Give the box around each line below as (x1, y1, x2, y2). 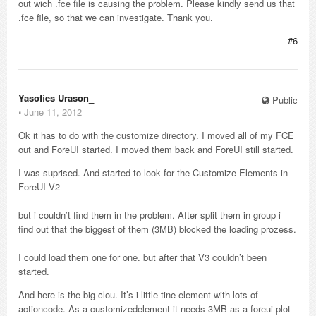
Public (269, 93, 298, 107)
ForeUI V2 (18, 180, 60, 193)
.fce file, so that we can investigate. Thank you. (18, 11, 213, 24)
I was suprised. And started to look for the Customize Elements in (18, 166, 288, 179)
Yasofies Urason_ (18, 91, 94, 104)
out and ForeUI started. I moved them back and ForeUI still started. (18, 142, 293, 156)
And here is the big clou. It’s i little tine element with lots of (18, 288, 258, 301)
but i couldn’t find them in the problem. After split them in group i (18, 208, 281, 221)
